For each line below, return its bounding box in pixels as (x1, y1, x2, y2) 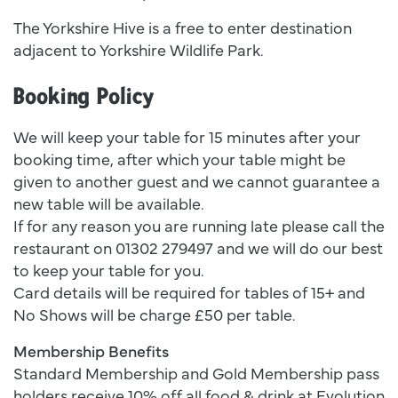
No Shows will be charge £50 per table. (13, 302, 296, 325)
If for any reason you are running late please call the (13, 213, 385, 236)
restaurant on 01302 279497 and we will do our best (13, 235, 383, 259)
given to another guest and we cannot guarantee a (13, 169, 380, 192)
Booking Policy (13, 81, 154, 110)
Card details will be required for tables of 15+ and (13, 280, 365, 303)
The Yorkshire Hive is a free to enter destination (13, 15, 352, 38)
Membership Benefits (13, 338, 169, 362)
